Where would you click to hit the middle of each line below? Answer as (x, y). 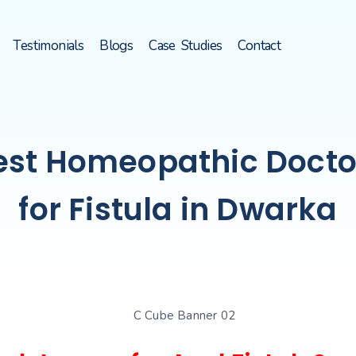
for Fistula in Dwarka (178, 209)
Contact (259, 45)
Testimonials (48, 45)
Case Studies (186, 45)
